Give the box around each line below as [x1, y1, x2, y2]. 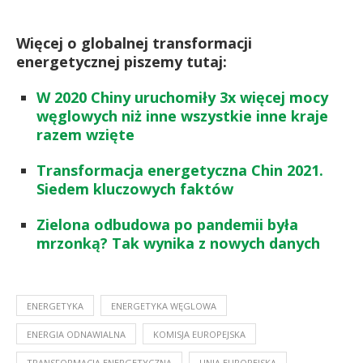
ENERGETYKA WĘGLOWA [111, 299, 216, 312]
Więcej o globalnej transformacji [16, 32, 252, 53]
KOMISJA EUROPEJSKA [153, 327, 246, 340]
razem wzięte [36, 124, 135, 144]
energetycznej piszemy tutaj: [16, 51, 227, 71]
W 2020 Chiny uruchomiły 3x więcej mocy [36, 87, 328, 107]
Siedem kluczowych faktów [36, 178, 233, 199]
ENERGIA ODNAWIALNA [27, 327, 126, 340]
